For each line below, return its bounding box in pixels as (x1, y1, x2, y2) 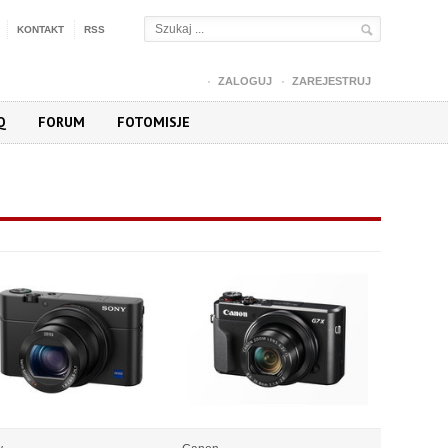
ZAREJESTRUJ (292, 75, 371, 87)
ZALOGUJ (218, 75, 272, 87)
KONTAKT (17, 24, 64, 35)
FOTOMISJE (117, 113, 190, 131)
